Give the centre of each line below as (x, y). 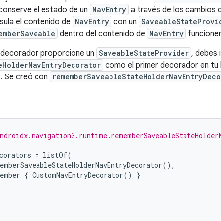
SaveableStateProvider (144, 53)
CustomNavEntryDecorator (78, 175)
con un (125, 22)
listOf (55, 155)
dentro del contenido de (102, 34)
